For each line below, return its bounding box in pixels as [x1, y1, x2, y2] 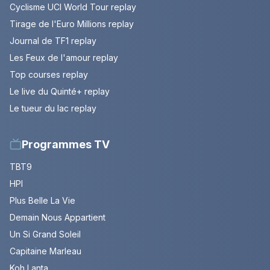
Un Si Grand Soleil [10, 228, 81, 239]
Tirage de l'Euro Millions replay [10, 18, 134, 29]
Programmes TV [22, 137, 110, 151]
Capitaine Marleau [10, 245, 81, 256]
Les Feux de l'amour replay [10, 52, 118, 63]
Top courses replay [10, 69, 88, 80]
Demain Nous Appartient [10, 212, 105, 222]
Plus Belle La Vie [10, 195, 75, 206]
